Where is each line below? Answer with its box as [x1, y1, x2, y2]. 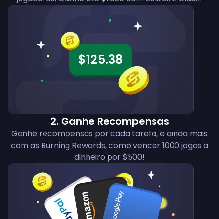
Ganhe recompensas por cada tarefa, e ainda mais [11, 128, 208, 140]
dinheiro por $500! [74, 152, 145, 163]
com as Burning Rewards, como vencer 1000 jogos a [11, 140, 208, 152]
